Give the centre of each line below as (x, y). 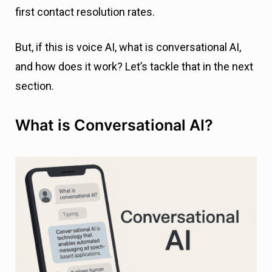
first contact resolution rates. (86, 12)
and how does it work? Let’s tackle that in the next (134, 67)
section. (36, 86)
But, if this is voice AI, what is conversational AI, (128, 47)
